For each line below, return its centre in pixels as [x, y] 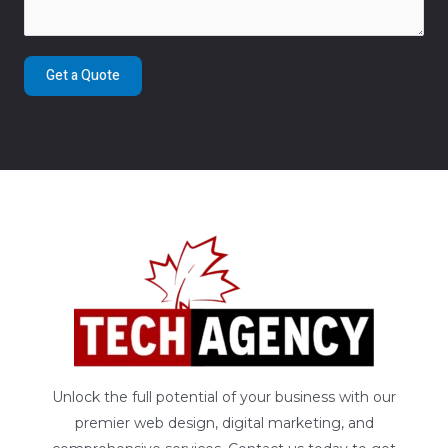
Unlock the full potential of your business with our [224, 396]
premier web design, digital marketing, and [224, 422]
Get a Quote [83, 75]
